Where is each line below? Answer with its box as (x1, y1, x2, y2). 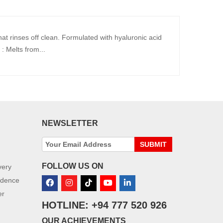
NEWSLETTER (41, 119, 98, 127)
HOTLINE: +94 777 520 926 (41, 200, 167, 211)
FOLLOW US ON (41, 162, 104, 170)
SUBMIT (139, 140, 167, 148)
